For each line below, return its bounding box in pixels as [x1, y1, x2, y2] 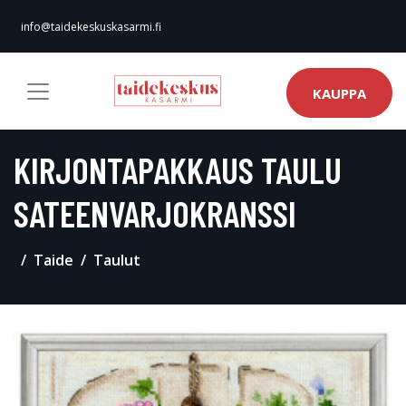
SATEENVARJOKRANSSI [14, 191, 296, 235]
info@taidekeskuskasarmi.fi [21, 19, 161, 34]
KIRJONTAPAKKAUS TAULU [14, 148, 342, 191]
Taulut [93, 250, 140, 270]
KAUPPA [313, 83, 366, 102]
